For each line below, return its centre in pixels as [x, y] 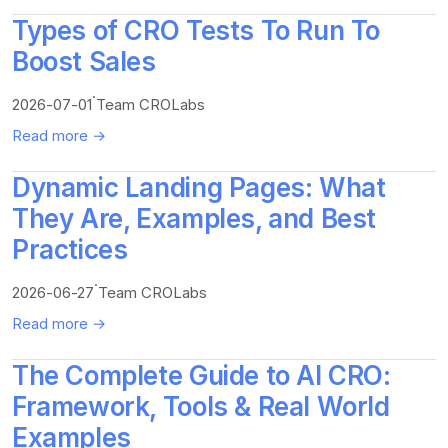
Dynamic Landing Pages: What [199, 188]
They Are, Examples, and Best [194, 219]
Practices [70, 250]
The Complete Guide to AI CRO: [201, 376]
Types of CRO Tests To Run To [196, 31]
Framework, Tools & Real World [201, 407]
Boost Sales [84, 62]
